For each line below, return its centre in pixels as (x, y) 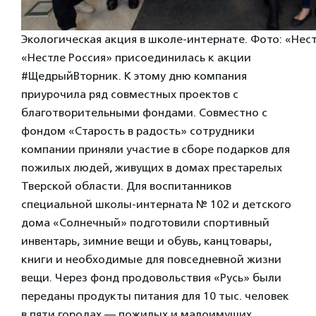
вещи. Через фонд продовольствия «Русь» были (151, 277)
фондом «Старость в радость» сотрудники (138, 130)
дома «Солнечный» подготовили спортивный (145, 222)
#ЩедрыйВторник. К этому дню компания (134, 75)
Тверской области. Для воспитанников (126, 186)
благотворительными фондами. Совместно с (144, 112)
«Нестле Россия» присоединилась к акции (136, 57)
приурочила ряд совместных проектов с (130, 94)
